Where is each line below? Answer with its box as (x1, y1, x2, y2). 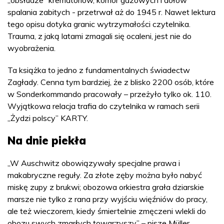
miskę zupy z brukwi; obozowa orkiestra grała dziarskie (7, 182, 204, 192)
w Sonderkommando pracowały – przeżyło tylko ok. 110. (7, 89, 211, 99)
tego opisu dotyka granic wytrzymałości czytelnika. (7, 19, 190, 29)
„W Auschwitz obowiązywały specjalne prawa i (7, 158, 180, 168)
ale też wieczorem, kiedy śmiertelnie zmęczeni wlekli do (7, 206, 206, 216)
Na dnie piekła (7, 133, 89, 147)
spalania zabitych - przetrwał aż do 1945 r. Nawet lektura (7, 7, 215, 17)
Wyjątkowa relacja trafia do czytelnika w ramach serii (7, 101, 199, 111)
